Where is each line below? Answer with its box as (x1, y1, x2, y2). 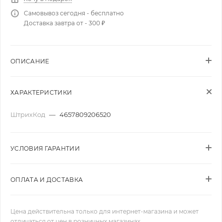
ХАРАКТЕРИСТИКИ (10, 89, 72, 96)
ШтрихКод (10, 111, 47, 118)
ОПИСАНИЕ (10, 57, 50, 65)
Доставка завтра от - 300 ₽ (24, 19, 105, 27)
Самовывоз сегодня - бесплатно (24, 9, 124, 17)
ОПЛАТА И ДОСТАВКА (10, 176, 83, 183)
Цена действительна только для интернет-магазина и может (10, 208, 199, 215)
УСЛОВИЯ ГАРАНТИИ (10, 145, 80, 152)
